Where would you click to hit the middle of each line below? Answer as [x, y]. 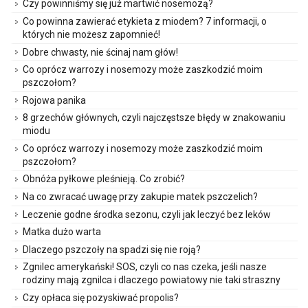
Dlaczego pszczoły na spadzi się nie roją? [112, 249]
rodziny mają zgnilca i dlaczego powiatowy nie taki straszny [152, 280]
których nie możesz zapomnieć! [91, 34]
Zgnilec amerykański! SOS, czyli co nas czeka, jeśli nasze [145, 267]
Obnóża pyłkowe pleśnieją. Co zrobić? [104, 179]
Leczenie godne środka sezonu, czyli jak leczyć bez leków [147, 214]
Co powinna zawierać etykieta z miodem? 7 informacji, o [145, 21]
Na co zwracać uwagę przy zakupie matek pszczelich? [140, 197]
